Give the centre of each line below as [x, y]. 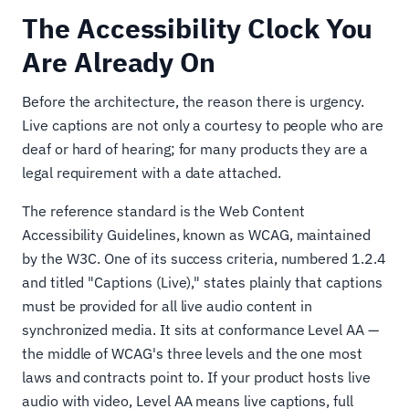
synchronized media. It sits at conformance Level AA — [200, 330]
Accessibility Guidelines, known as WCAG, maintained [196, 235]
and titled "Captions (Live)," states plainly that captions [202, 282]
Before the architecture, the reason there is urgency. [193, 101]
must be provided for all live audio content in [168, 306]
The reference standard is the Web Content [163, 211]
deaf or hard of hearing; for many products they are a [195, 149]
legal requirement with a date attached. [152, 173]
